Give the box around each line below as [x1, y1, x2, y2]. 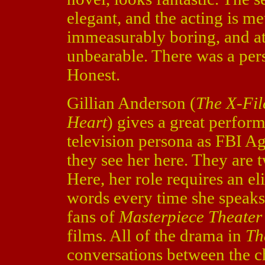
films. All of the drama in [66, 226, 245, 245]
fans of [66, 207, 119, 226]
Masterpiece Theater [118, 207, 262, 226]
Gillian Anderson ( [66, 93, 196, 112]
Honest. [66, 65, 120, 84]
